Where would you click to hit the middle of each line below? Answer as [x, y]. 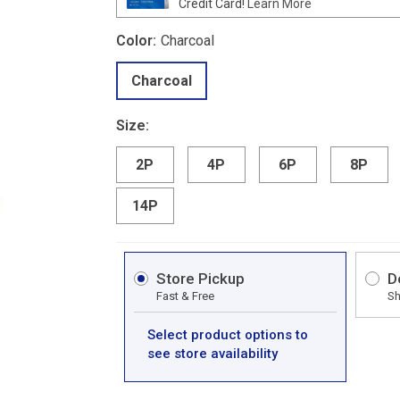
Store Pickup [200, 279]
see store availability [212, 354]
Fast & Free [185, 296]
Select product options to [227, 335]
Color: [136, 40]
